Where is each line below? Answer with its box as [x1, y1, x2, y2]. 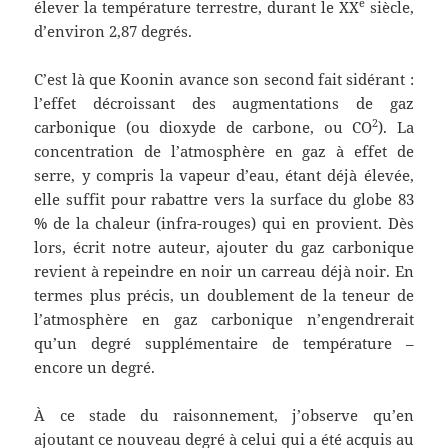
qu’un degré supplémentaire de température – [34, 333, 414, 354]
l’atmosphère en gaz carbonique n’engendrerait [34, 309, 414, 330]
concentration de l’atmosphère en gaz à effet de [34, 141, 414, 162]
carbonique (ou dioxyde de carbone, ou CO [34, 117, 373, 138]
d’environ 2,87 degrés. [34, 21, 193, 42]
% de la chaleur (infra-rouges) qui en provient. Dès [34, 213, 414, 234]
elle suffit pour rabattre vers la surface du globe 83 [34, 189, 414, 210]
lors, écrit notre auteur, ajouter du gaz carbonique [34, 237, 414, 258]
